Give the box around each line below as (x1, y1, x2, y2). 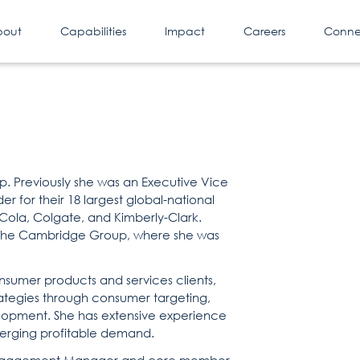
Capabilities (60, 23, 126, 39)
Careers (243, 23, 285, 39)
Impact (165, 23, 205, 39)
